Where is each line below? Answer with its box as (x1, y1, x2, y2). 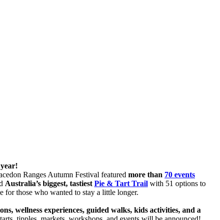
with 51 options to (148, 179, 206, 188)
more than (128, 170, 165, 179)
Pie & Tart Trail (94, 179, 148, 188)
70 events (165, 170, 195, 179)
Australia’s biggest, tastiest (5, 179, 94, 188)
